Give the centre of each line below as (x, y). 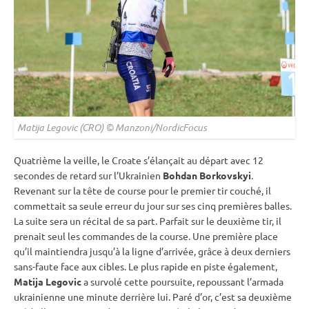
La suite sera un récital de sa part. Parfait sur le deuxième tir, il (148, 220)
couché (246, 190)
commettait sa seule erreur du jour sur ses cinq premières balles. (153, 205)
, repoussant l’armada (238, 281)
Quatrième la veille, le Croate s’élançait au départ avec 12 (139, 160)
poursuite (171, 281)
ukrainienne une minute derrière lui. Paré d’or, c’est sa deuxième (153, 296)
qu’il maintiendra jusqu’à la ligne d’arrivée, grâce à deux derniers (152, 251)
